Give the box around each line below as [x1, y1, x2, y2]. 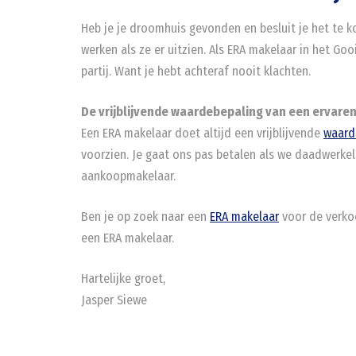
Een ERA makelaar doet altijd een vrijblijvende [81, 126, 323, 141]
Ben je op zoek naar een [81, 209, 210, 224]
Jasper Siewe [81, 292, 147, 308]
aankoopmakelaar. [81, 168, 176, 184]
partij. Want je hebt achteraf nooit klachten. [81, 64, 311, 79]
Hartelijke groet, [81, 271, 165, 286]
